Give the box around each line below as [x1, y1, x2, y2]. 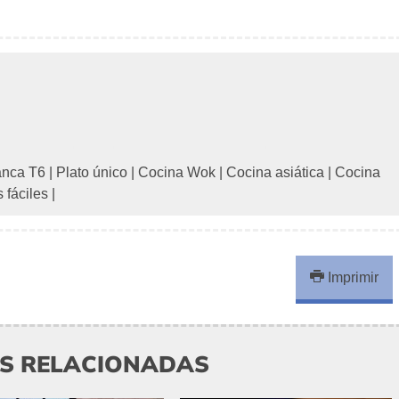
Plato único [56, 165, 127, 181]
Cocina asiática [226, 165, 324, 181]
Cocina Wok [138, 165, 216, 181]
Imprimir [324, 270, 379, 286]
